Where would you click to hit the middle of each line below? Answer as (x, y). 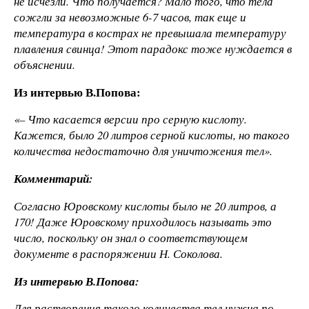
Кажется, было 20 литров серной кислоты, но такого (152, 135)
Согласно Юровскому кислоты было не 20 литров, (141, 206)
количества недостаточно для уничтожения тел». (143, 151)
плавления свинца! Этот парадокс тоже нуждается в (153, 48)
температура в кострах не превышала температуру (150, 32)
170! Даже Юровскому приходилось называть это (143, 221)
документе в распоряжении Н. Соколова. (118, 253)
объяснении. (44, 64)
